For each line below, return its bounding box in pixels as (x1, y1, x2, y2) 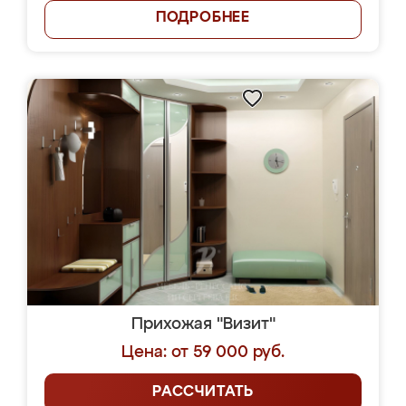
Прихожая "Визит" (130, 316, 275, 333)
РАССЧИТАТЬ (152, 385, 254, 400)
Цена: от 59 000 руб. (121, 344, 285, 361)
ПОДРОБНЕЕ (155, 11, 251, 25)
